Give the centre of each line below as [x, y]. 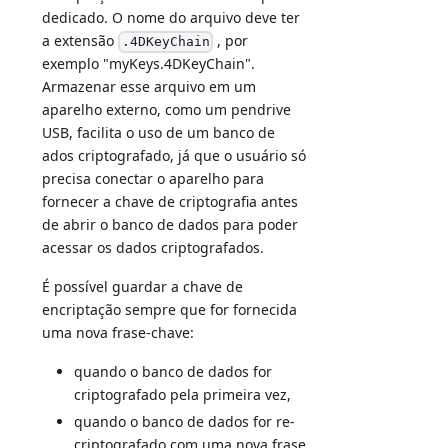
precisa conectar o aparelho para [153, 179]
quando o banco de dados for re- [185, 422]
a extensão [80, 40]
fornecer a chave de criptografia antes [170, 202]
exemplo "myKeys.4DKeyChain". [149, 64]
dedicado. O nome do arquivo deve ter [171, 17]
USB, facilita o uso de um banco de [159, 133]
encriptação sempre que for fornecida [170, 310]
